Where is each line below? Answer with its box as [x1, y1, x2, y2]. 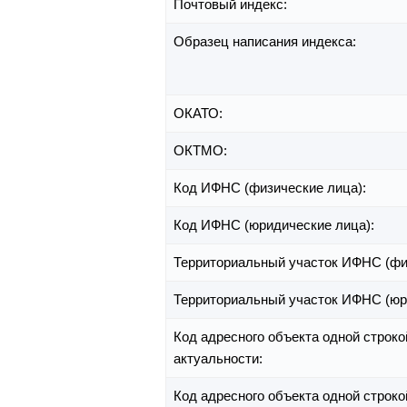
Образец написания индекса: [174, 34, 360, 50]
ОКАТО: [174, 105, 226, 122]
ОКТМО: [174, 143, 231, 159]
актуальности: [174, 351, 266, 367]
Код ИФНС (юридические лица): [174, 217, 378, 233]
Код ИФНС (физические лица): [174, 180, 370, 196]
